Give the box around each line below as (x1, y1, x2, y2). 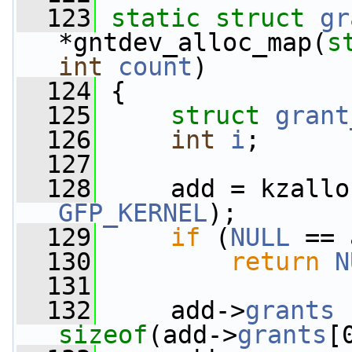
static (111, 4, 200, 32)
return (230, 247, 320, 276)
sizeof (58, 321, 148, 349)
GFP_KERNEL (58, 199, 207, 227)
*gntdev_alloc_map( (58, 28, 327, 57)
